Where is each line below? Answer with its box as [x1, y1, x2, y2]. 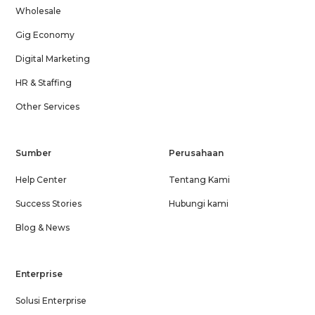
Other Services [15, 101, 80, 112]
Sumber [15, 147, 52, 158]
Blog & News [15, 221, 70, 233]
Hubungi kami [169, 198, 229, 209]
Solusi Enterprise [15, 295, 87, 306]
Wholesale [15, 5, 62, 16]
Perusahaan [169, 147, 224, 158]
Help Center [15, 174, 67, 185]
